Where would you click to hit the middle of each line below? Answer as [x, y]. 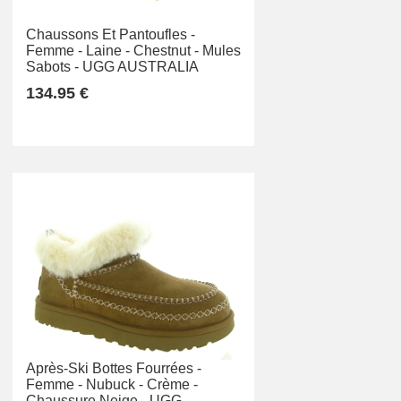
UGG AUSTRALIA [141, 66]
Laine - [108, 50]
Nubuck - [115, 385]
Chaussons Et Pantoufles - [111, 34]
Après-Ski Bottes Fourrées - [114, 369]
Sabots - [52, 66]
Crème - [172, 385]
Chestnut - [166, 50]
